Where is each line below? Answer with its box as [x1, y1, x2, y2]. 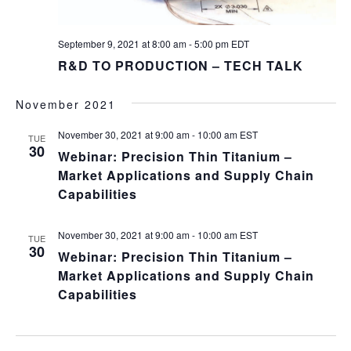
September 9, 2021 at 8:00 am [57, 36, 186, 50]
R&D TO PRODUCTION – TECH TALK [57, 56, 303, 74]
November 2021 [15, 96, 116, 112]
